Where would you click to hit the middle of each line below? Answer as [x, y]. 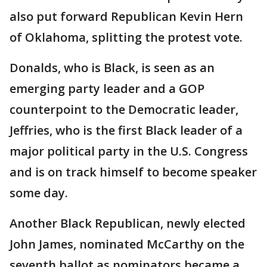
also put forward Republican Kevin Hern [126, 16]
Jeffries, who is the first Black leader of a [126, 130]
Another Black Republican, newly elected [128, 223]
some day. [39, 193]
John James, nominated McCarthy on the [127, 244]
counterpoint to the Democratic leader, [124, 109]
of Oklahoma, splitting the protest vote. [126, 37]
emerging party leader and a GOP [107, 88]
